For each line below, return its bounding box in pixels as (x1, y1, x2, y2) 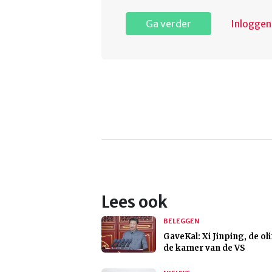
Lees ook (101, 192, 168, 212)
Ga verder (146, 18, 191, 30)
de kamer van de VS (163, 243, 245, 254)
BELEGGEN (163, 217, 200, 226)
